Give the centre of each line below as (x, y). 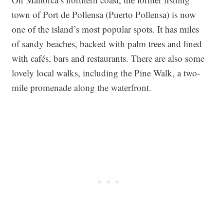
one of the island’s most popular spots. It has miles (105, 29)
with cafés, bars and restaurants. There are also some (108, 58)
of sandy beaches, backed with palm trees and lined (107, 44)
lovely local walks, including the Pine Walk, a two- (106, 73)
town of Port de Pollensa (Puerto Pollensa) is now (104, 14)
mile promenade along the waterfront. (82, 87)
